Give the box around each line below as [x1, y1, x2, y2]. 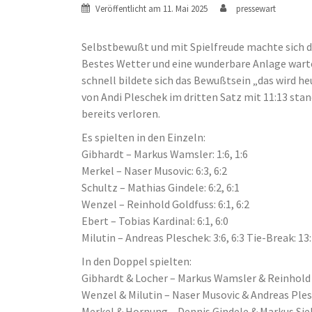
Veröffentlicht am [95, 3, 163, 15]
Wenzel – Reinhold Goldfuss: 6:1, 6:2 [81, 197, 249, 211]
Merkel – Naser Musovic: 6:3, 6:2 [81, 164, 227, 178]
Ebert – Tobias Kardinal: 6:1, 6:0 [81, 214, 228, 228]
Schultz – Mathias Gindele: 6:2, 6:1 [81, 180, 240, 194]
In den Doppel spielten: [81, 254, 192, 268]
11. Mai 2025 [163, 3, 208, 15]
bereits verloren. [81, 107, 160, 120]
